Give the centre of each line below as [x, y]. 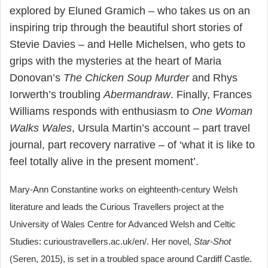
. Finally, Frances [211, 95]
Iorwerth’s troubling [57, 95]
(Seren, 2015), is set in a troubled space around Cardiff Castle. [131, 259]
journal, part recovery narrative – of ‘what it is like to [132, 145]
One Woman [222, 112]
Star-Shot [212, 242]
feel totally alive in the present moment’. [104, 162]
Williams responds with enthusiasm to [101, 112]
